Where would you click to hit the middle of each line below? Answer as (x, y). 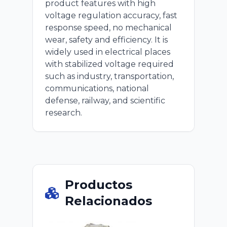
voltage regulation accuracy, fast (111, 15)
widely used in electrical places (108, 52)
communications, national (97, 88)
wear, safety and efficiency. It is (106, 40)
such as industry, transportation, (109, 76)
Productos (99, 185)
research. (64, 113)
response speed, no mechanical (108, 28)
